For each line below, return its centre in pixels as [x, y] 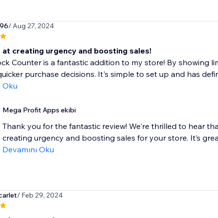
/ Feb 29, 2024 [40, 195]
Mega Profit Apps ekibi [39, 110]
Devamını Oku [28, 150]
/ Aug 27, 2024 [31, 26]
